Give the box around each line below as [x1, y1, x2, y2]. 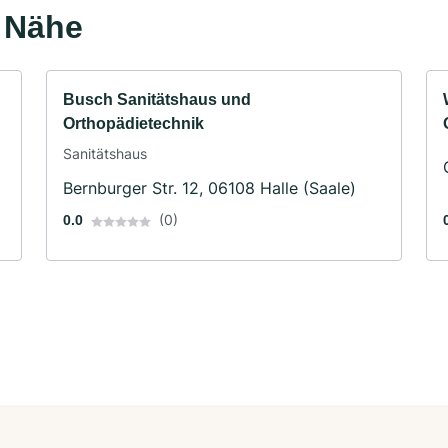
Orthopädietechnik [63, 115, 204, 133]
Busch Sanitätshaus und [63, 91, 251, 109]
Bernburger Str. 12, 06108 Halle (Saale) [63, 178, 356, 199]
